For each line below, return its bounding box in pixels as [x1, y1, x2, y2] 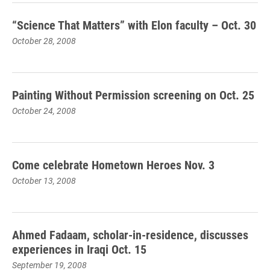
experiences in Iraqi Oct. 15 [12, 241, 146, 257]
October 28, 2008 [12, 35, 76, 46]
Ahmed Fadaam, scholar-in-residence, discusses [12, 227, 248, 242]
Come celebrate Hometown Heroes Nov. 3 [12, 157, 215, 172]
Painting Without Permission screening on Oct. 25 [12, 87, 254, 102]
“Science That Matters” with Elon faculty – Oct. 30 [12, 17, 256, 33]
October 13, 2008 [12, 175, 76, 186]
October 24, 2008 [12, 105, 76, 116]
